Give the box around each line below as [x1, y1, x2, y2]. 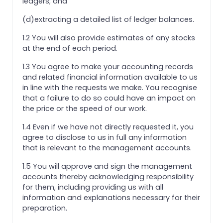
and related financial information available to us [22, 72, 198, 82]
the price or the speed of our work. [22, 103, 147, 113]
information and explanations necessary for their [22, 192, 200, 203]
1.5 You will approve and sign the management [22, 161, 192, 171]
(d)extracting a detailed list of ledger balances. [22, 14, 194, 24]
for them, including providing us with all [22, 182, 163, 192]
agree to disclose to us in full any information [22, 132, 187, 142]
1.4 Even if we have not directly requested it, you [22, 121, 194, 132]
